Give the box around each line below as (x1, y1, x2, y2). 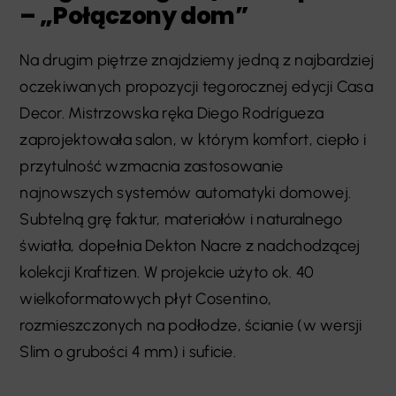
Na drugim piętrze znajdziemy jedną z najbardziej (19, 50, 375, 71)
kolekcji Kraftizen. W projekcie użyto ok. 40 (19, 263, 315, 283)
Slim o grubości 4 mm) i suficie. (19, 342, 236, 362)
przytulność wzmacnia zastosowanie (19, 156, 284, 177)
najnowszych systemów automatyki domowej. (19, 183, 352, 203)
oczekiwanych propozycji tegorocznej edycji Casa (19, 77, 373, 97)
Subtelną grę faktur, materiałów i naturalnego (19, 209, 343, 230)
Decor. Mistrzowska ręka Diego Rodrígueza (19, 103, 324, 124)
